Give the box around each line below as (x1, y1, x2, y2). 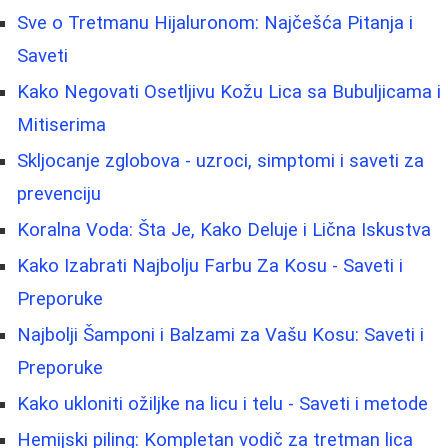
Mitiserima (17, 114, 106, 137)
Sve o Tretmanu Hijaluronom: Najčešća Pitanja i (17, 12, 413, 35)
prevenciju (17, 183, 101, 206)
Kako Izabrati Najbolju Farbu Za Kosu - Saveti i (17, 255, 403, 278)
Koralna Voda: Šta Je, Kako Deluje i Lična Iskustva (17, 219, 431, 242)
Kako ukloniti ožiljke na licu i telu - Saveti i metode (17, 393, 428, 416)
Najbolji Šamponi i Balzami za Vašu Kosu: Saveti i (17, 324, 424, 347)
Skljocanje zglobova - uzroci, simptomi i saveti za (17, 150, 424, 173)
